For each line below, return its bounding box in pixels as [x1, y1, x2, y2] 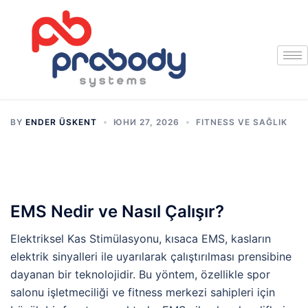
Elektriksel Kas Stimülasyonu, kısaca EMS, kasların [10, 231, 271, 245]
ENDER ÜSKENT [25, 116, 97, 127]
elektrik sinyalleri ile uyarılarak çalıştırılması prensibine [10, 249, 291, 263]
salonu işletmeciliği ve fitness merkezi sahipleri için [10, 285, 275, 299]
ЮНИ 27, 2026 [113, 116, 179, 127]
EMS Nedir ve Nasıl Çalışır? [10, 201, 224, 221]
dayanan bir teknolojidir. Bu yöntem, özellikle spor [10, 267, 270, 281]
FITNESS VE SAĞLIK [196, 116, 287, 127]
